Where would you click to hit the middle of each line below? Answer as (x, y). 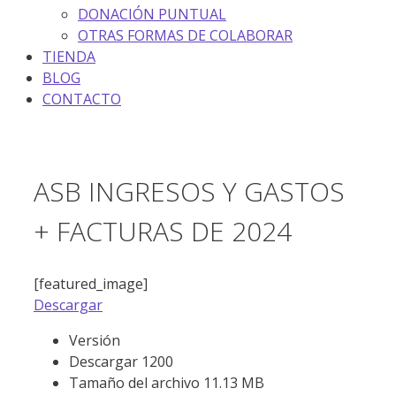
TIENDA (69, 56)
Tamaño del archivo (136, 383)
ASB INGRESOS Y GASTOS (189, 192)
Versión (95, 341)
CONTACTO (82, 99)
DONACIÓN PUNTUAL (152, 14)
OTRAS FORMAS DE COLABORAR (185, 35)
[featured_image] (91, 284)
